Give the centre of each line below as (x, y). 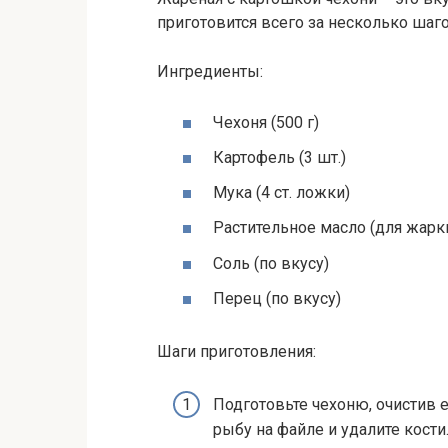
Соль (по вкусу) (271, 263)
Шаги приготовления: (236, 351)
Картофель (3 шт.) (279, 158)
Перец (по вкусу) (277, 298)
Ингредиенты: (210, 71)
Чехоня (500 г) (266, 122)
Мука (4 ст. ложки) (281, 193)
